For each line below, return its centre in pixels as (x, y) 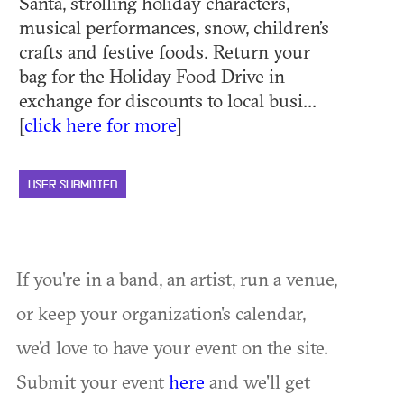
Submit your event (92, 382)
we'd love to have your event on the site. (172, 348)
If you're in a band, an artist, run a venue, (177, 279)
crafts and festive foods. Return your (165, 52)
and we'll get (257, 382)
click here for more (100, 125)
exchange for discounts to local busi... (168, 101)
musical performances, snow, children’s (174, 28)
